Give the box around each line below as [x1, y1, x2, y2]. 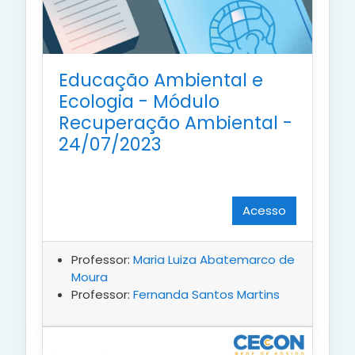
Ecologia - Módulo [59, 88, 219, 114]
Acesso [242, 201, 286, 219]
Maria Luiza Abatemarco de [133, 250, 295, 268]
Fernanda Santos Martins [133, 285, 280, 303]
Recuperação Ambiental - [59, 109, 292, 136]
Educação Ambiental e [59, 67, 263, 93]
